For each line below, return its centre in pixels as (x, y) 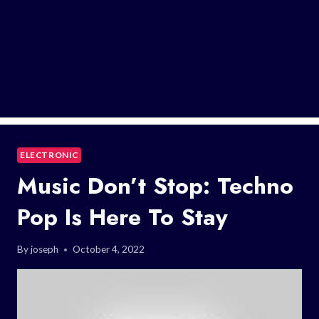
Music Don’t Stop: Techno (155, 185)
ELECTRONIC (49, 155)
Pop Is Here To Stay (122, 217)
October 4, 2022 (109, 250)
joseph (45, 250)
